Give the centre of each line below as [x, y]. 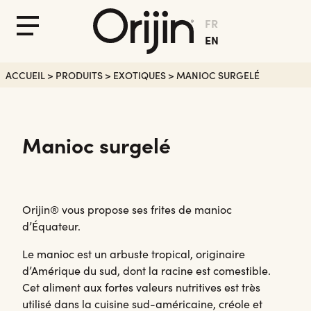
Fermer [45, 35]
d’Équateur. [51, 226]
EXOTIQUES [140, 75]
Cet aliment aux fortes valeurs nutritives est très [141, 287]
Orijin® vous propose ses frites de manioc [127, 210]
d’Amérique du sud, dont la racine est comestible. [146, 271]
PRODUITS [79, 75]
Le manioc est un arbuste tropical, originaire [134, 254]
